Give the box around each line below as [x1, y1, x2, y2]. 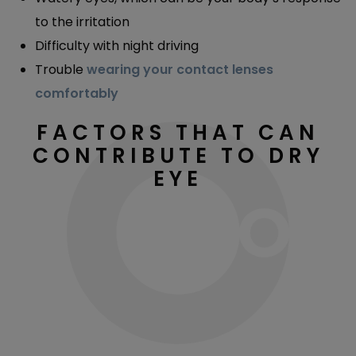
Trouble [35, 60, 87, 79]
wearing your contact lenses [87, 60, 273, 79]
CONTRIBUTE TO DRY [32, 141, 324, 170]
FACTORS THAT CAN [37, 118, 319, 147]
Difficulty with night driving [35, 36, 199, 55]
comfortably [35, 83, 118, 103]
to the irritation [35, 12, 130, 31]
